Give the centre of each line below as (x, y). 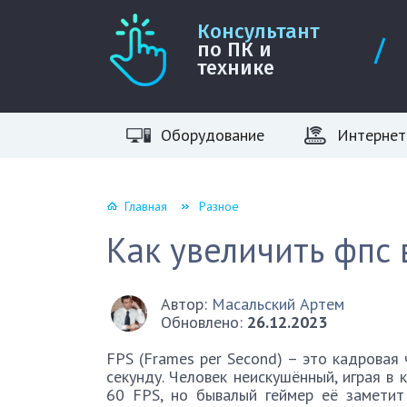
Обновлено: (204, 322)
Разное (219, 206)
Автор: (186, 304)
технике (236, 68)
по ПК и (234, 50)
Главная (146, 206)
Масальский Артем (278, 304)
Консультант (258, 31)
